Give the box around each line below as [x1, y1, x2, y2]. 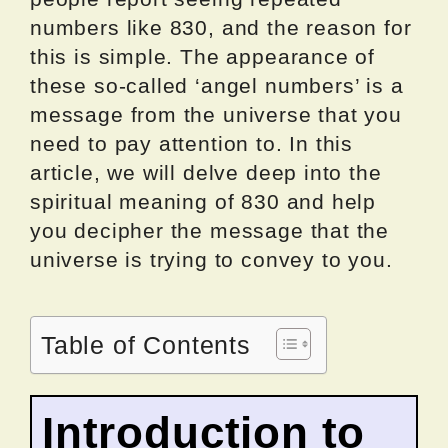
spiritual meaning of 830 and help [30, 189, 377, 213]
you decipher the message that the [30, 218, 390, 242]
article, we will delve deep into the [30, 160, 382, 184]
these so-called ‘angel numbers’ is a [30, 73, 404, 97]
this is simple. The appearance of [30, 44, 376, 68]
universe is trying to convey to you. [30, 247, 393, 271]
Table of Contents [41, 330, 251, 359]
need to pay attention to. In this [30, 131, 354, 155]
